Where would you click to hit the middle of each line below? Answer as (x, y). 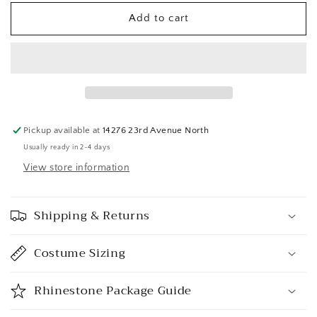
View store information (77, 167)
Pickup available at (63, 130)
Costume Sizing (80, 253)
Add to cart (158, 18)
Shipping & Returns (92, 215)
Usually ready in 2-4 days (67, 147)
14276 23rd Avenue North (156, 130)
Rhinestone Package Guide (113, 290)
